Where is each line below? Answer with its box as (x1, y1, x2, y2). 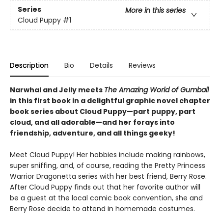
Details (90, 60, 113, 70)
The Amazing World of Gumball (104, 85, 209, 95)
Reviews (129, 60, 156, 70)
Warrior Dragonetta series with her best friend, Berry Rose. (10, 171, 207, 181)
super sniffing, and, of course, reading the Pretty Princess (10, 161, 205, 170)
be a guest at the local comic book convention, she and (10, 193, 203, 203)
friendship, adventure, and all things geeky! (10, 128, 175, 138)
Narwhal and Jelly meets (10, 85, 104, 95)
